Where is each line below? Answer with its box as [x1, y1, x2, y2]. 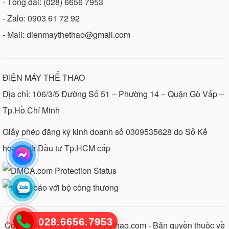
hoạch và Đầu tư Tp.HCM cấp [3, 142, 110, 154]
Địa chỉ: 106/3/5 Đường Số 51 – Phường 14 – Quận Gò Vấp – [3, 87, 224, 100]
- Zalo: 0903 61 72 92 [3, 12, 80, 24]
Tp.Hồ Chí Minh [3, 104, 60, 116]
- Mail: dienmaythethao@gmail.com [3, 28, 130, 40]
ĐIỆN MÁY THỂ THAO [3, 71, 85, 83]
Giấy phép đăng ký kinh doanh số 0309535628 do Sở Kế [3, 125, 208, 138]
